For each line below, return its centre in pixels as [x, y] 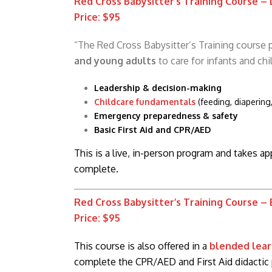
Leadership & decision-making [158, 87]
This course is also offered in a [142, 246]
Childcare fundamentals [144, 101]
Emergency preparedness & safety [166, 115]
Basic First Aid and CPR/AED [152, 129]
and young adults [115, 60]
